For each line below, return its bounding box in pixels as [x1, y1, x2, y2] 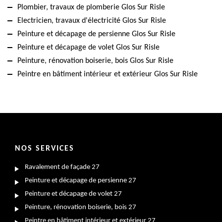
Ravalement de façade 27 [25, 163, 100, 171]
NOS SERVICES [15, 144, 74, 153]
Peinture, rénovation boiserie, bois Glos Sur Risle [17, 56, 173, 65]
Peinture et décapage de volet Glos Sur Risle [17, 43, 160, 52]
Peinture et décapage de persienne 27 [25, 176, 136, 184]
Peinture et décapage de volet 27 [25, 190, 122, 198]
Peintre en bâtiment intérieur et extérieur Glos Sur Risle [17, 70, 198, 78]
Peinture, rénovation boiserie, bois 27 [25, 203, 136, 211]
